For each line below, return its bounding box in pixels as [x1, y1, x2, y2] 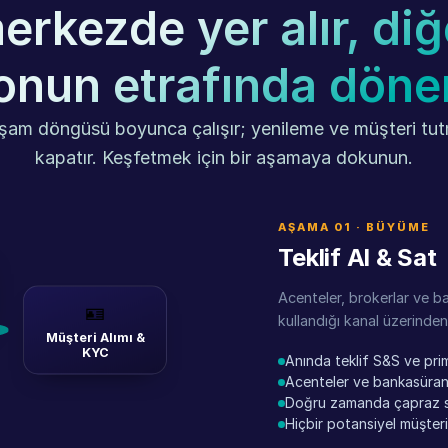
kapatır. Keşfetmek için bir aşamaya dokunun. [35, 147, 413, 168]
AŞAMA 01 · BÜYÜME [278, 220, 431, 234]
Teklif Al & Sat [278, 243, 437, 272]
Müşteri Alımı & [45, 329, 145, 345]
